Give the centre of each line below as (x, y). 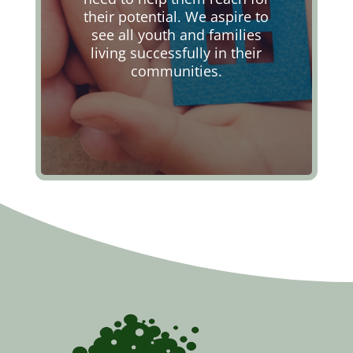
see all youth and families (176, 35)
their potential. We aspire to (176, 17)
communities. (176, 71)
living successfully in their (176, 53)
